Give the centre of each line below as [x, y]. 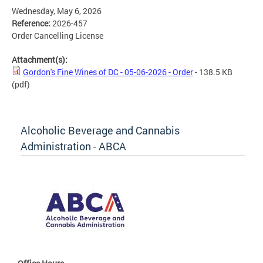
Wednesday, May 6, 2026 [57, 11]
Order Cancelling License [58, 36]
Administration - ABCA [73, 146]
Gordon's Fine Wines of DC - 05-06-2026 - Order [108, 72]
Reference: [32, 23]
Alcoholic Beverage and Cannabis [100, 131]
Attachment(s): [41, 60]
